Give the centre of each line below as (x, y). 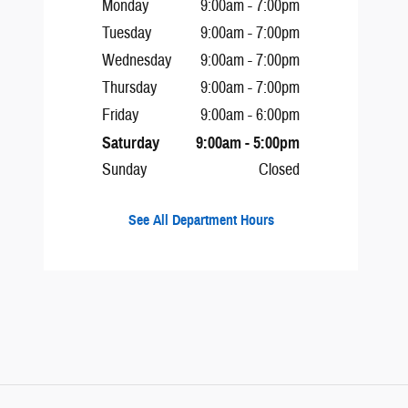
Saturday (131, 143)
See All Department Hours (201, 220)
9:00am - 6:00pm (250, 116)
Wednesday (137, 61)
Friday (120, 116)
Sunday (124, 170)
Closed (279, 170)
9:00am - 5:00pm (248, 143)
